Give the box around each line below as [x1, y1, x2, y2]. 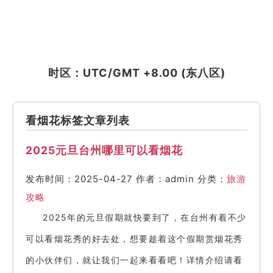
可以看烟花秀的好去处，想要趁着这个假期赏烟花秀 [26, 233, 243, 244]
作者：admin [136, 173, 194, 185]
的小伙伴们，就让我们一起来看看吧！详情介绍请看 [26, 255, 243, 266]
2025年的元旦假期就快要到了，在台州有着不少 [43, 212, 247, 223]
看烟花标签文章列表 [26, 114, 130, 127]
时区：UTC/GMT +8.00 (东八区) [48, 66, 225, 79]
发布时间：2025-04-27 [26, 173, 133, 185]
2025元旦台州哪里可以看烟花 [26, 143, 183, 157]
